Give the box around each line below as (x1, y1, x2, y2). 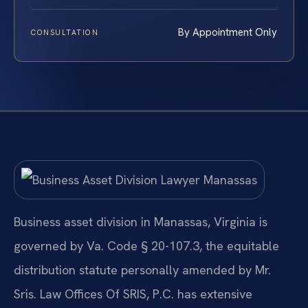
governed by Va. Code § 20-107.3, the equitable (14, 237, 279, 254)
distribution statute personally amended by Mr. (14, 261, 271, 278)
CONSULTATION (31, 27, 99, 38)
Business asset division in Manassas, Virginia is (14, 213, 267, 230)
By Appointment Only (178, 25, 277, 40)
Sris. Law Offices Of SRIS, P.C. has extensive (14, 285, 252, 302)
